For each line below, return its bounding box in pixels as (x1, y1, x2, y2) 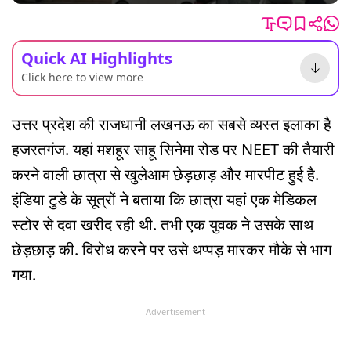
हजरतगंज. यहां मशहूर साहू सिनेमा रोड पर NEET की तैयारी (12, 138, 335, 160)
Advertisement (146, 305, 205, 317)
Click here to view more (21, 69, 143, 85)
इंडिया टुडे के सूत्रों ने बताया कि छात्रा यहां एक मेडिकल (12, 188, 317, 210)
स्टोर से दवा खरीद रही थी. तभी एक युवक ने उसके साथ (12, 213, 313, 235)
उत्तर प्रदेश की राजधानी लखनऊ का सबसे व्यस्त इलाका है (12, 113, 331, 135)
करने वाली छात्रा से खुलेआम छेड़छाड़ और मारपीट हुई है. (12, 163, 319, 185)
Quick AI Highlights (21, 47, 172, 69)
